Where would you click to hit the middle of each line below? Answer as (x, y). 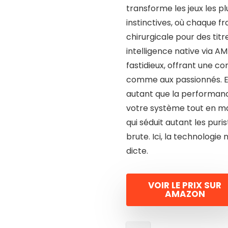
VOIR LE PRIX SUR (185, 186)
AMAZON (185, 194)
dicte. (137, 151)
